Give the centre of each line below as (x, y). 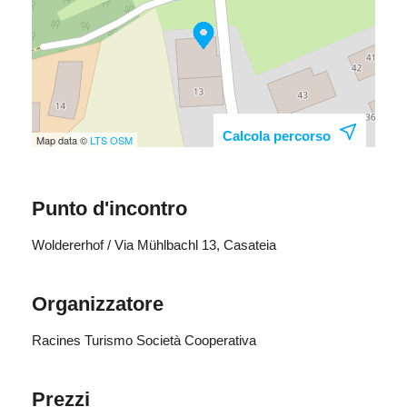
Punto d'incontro (109, 209)
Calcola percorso (277, 136)
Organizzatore (98, 304)
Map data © (63, 140)
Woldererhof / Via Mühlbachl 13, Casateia (154, 245)
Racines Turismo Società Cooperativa (144, 341)
